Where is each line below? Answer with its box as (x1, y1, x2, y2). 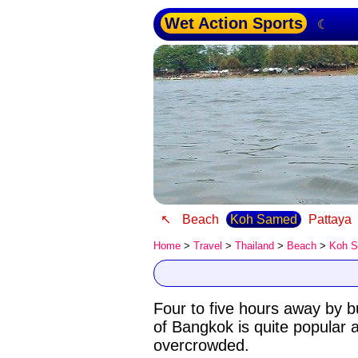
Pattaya (308, 213, 352, 226)
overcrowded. (153, 336, 249, 354)
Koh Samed (230, 213, 297, 226)
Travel (193, 240, 222, 252)
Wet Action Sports (165, 14, 303, 32)
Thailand (235, 240, 274, 252)
